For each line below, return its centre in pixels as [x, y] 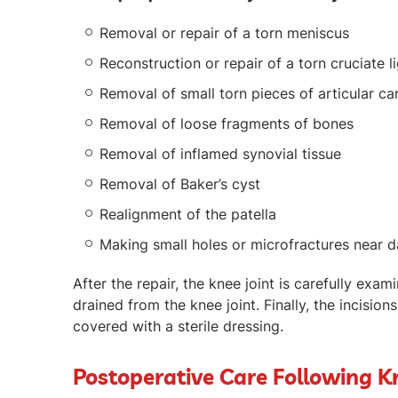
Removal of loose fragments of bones [227, 123]
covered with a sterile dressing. [178, 326]
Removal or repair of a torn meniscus [224, 32]
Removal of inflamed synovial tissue [220, 153]
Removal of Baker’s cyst [182, 183]
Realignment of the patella [188, 214]
